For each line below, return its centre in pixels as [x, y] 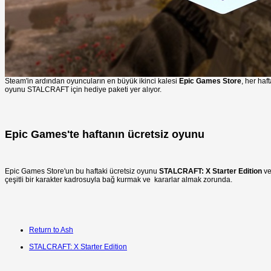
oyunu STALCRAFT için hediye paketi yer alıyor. [83, 90]
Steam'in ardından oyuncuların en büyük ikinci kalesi [92, 81]
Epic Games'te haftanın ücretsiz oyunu [105, 134]
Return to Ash [51, 230]
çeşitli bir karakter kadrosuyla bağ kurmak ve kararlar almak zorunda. [119, 179]
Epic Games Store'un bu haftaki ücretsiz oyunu [82, 171]
